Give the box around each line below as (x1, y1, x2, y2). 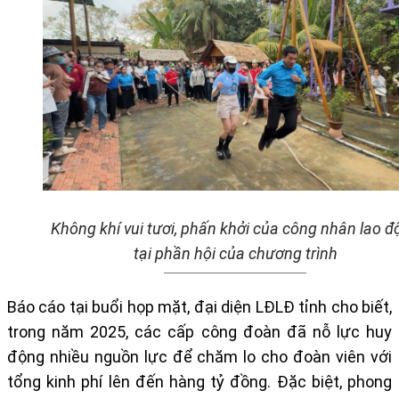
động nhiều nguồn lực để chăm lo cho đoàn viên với (7, 347, 392, 367)
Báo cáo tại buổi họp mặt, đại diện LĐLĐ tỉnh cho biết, (7, 297, 392, 317)
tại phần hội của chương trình (133, 244, 338, 264)
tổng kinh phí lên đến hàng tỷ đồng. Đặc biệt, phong (7, 372, 392, 392)
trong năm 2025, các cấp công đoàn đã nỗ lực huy (7, 322, 392, 342)
